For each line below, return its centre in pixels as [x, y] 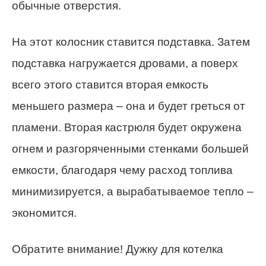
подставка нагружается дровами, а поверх [125, 64]
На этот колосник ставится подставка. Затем [131, 42]
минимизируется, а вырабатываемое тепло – [133, 192]
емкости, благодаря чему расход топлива [122, 170]
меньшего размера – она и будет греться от [129, 106]
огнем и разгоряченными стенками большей [130, 149]
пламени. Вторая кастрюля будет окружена [127, 128]
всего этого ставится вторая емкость [110, 85]
